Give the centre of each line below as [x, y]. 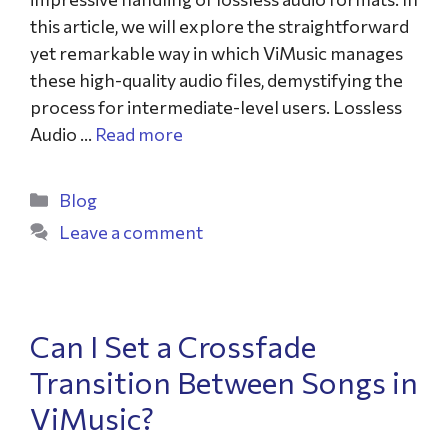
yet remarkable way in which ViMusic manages [216, 53]
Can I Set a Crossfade [173, 345]
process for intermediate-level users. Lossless [216, 107]
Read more [139, 134]
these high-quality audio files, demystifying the [216, 80]
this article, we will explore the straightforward [219, 26]
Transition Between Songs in [224, 381]
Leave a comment [130, 232]
